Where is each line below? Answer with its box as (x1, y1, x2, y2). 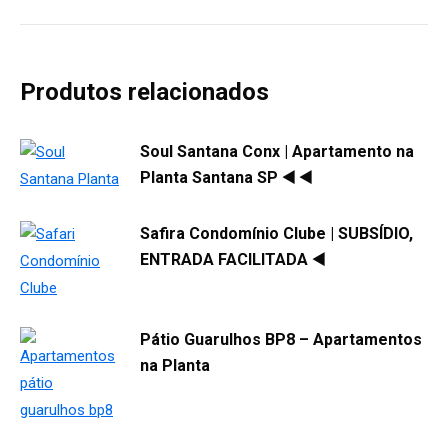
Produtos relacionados (20, 77, 269, 106)
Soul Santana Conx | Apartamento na (140, 141, 414, 161)
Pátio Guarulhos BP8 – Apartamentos (140, 329, 422, 349)
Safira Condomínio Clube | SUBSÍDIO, (140, 223, 413, 243)
